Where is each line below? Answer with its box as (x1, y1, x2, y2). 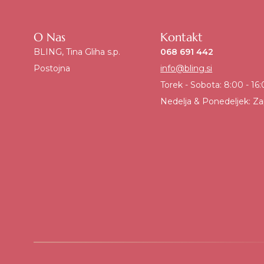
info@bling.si (160, 62, 213, 74)
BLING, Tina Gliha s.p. (34, 46, 120, 57)
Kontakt (160, 29, 203, 45)
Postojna (34, 62, 70, 74)
